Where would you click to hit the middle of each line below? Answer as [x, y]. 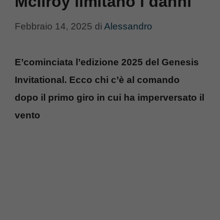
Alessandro [128, 26]
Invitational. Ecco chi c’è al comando [97, 80]
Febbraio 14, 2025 [54, 26]
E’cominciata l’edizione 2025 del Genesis [107, 62]
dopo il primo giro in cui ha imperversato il [110, 97]
